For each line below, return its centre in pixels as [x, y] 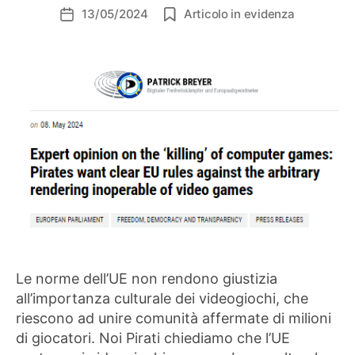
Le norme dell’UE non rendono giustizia [147, 279]
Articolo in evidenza [239, 14]
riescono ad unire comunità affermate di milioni [174, 319]
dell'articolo [99, 32]
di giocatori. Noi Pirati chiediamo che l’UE [153, 338]
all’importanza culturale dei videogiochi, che [162, 299]
